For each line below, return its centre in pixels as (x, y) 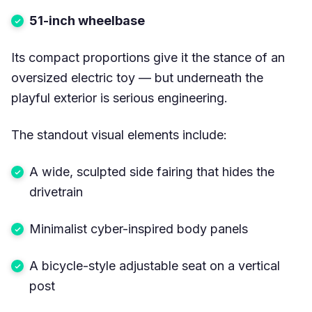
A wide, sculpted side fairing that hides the (152, 171)
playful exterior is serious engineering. (119, 97)
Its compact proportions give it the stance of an (148, 57)
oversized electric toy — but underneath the (137, 77)
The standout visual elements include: (119, 134)
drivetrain (56, 192)
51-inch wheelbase (87, 20)
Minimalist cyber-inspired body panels (139, 228)
